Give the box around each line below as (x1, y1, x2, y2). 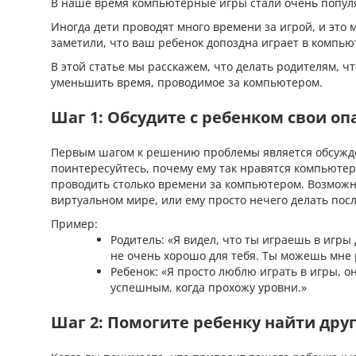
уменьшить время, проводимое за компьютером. (51, 75, 323, 90)
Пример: (51, 216, 98, 231)
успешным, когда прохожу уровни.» (110, 280, 307, 295)
